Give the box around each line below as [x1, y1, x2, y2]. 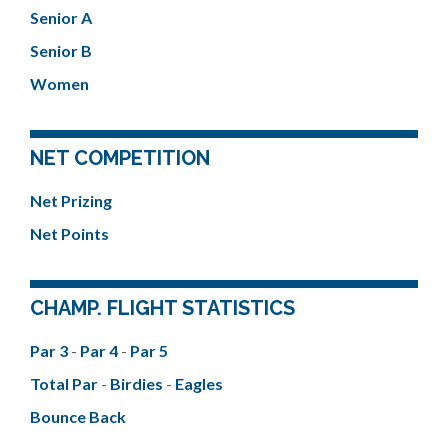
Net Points [30, 223, 109, 243]
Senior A [30, 7, 92, 27]
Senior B [30, 40, 92, 60]
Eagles [175, 373, 223, 393]
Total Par [30, 373, 101, 393]
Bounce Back [30, 406, 126, 426]
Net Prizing [30, 190, 112, 210]
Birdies [110, 373, 166, 393]
